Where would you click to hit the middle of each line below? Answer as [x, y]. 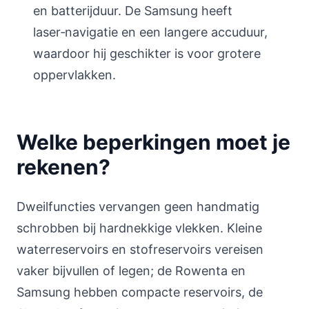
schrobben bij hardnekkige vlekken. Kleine [139, 228]
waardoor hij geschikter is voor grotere [147, 53]
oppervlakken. [74, 75]
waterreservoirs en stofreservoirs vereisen [140, 249]
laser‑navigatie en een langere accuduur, [150, 32]
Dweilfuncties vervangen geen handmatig [138, 207]
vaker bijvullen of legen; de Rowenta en [131, 271]
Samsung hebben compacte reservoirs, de [140, 292]
